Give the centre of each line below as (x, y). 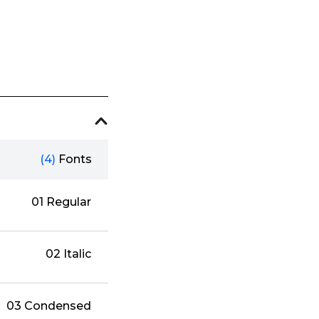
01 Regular (62, 202)
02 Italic (69, 254)
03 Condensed (49, 306)
